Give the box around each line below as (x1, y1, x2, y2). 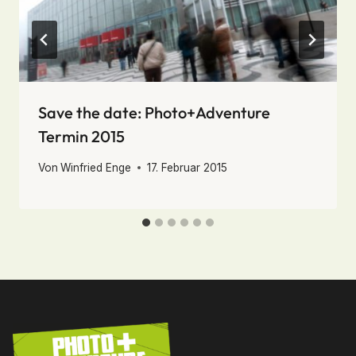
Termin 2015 (38, 126, 125, 147)
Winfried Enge (60, 161, 132, 174)
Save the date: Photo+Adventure (38, 103, 270, 123)
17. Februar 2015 (147, 161, 228, 174)
